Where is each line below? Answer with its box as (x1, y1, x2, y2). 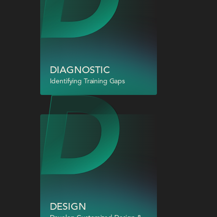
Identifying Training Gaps (49, 77, 125, 85)
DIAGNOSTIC (49, 65, 110, 76)
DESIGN (49, 202, 86, 212)
